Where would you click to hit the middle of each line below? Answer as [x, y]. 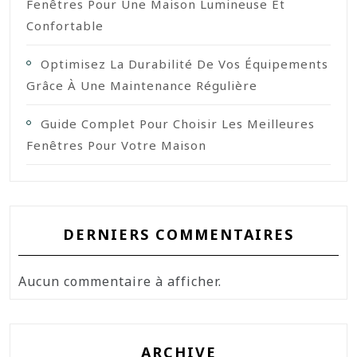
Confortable [65, 25]
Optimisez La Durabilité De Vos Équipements [184, 63]
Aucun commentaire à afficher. [120, 281]
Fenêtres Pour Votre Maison [116, 145]
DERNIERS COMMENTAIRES [178, 234]
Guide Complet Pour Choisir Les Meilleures [178, 123]
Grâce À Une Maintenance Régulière [142, 85]
